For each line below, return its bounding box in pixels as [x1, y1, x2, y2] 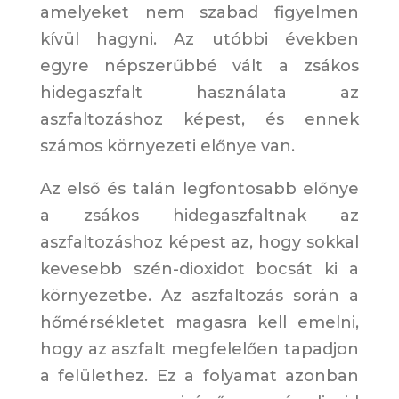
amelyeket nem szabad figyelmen [39, 3, 360, 23]
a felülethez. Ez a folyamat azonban [39, 366, 360, 387]
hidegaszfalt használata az [39, 83, 360, 103]
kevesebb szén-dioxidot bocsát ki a [39, 259, 360, 280]
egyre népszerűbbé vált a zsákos [39, 56, 360, 77]
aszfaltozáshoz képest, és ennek [39, 110, 360, 130]
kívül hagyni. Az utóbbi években [39, 29, 360, 50]
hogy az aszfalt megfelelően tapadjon [39, 339, 360, 360]
